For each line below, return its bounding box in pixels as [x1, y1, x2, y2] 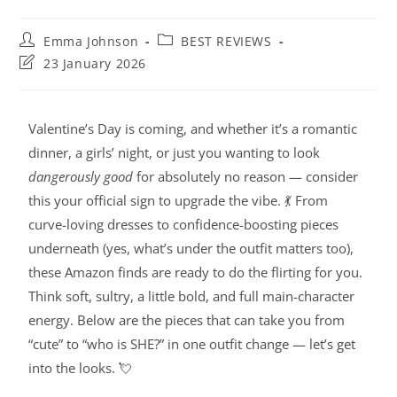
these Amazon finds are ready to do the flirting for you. [28, 263, 363, 282]
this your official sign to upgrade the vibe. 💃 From [28, 191, 329, 210]
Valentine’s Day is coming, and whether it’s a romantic [28, 120, 358, 138]
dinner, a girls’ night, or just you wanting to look [28, 144, 321, 162]
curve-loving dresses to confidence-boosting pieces [28, 215, 339, 234]
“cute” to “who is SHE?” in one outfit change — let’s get [28, 335, 356, 354]
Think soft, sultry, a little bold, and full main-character [28, 287, 355, 306]
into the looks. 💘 [28, 359, 133, 378]
